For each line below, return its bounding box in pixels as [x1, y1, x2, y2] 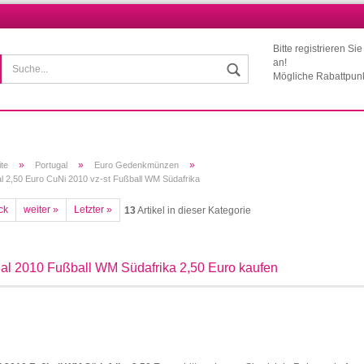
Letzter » [74, 204, 112, 215]
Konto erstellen [267, 228, 335, 240]
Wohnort [194, 46, 232, 58]
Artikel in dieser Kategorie [136, 205, 251, 216]
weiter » [24, 204, 58, 215]
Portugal [35, 160, 67, 170]
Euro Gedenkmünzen [94, 160, 179, 170]
